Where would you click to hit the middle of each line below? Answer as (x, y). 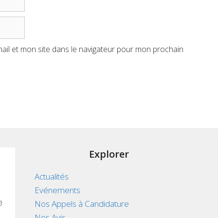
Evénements (57, 190)
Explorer (109, 154)
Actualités (51, 177)
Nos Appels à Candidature (82, 204)
